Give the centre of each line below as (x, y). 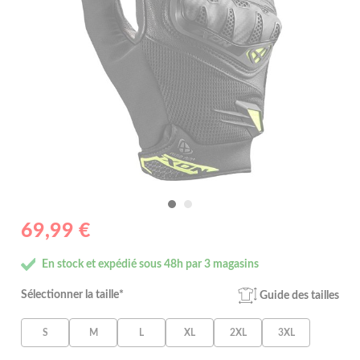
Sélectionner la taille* (73, 295)
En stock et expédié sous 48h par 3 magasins (151, 264)
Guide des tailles (298, 295)
